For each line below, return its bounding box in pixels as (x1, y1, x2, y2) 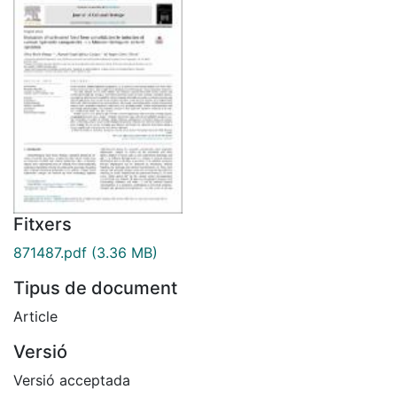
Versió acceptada (13, 370, 130, 389)
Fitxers (13, 213, 72, 235)
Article (13, 307, 58, 325)
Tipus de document (13, 276, 177, 299)
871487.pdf (13, 243, 87, 261)
